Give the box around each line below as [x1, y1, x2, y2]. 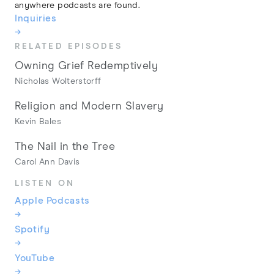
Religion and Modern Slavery [15, 100, 164, 112]
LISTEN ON [15, 179, 75, 188]
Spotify [15, 225, 50, 235]
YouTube [15, 254, 55, 264]
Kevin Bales [15, 117, 61, 126]
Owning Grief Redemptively [15, 61, 158, 72]
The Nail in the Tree [15, 141, 115, 152]
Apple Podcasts [15, 196, 90, 206]
